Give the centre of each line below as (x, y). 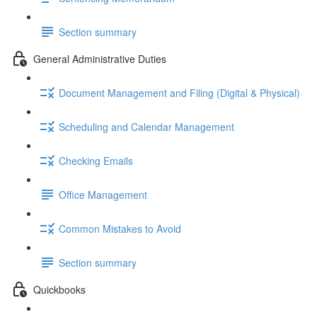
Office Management (103, 194)
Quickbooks (59, 289)
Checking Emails (96, 160)
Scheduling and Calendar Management (146, 126)
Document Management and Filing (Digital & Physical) (179, 92)
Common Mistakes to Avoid (120, 228)
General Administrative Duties (100, 58)
